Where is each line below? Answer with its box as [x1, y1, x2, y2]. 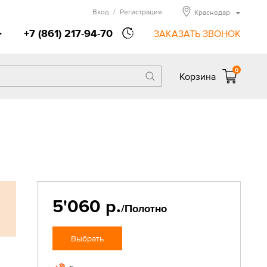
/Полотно [120, 202, 167, 215]
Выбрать [70, 234, 104, 243]
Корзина [179, 71, 216, 82]
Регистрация [120, 8, 162, 16]
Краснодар [194, 8, 230, 17]
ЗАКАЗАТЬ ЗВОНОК [154, 28, 241, 39]
